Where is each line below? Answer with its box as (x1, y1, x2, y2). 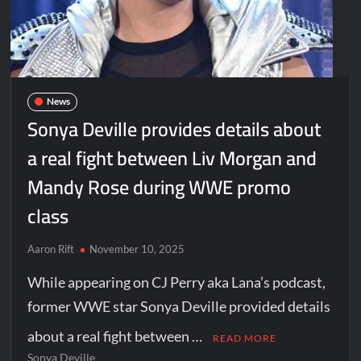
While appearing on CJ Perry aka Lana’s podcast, (27, 272, 326, 291)
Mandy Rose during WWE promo (27, 168, 292, 205)
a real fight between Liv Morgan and (27, 139, 317, 176)
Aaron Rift (27, 242, 75, 255)
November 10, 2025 (89, 242, 185, 255)
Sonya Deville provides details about (27, 110, 322, 147)
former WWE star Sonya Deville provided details (27, 297, 331, 315)
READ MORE (213, 331, 277, 344)
